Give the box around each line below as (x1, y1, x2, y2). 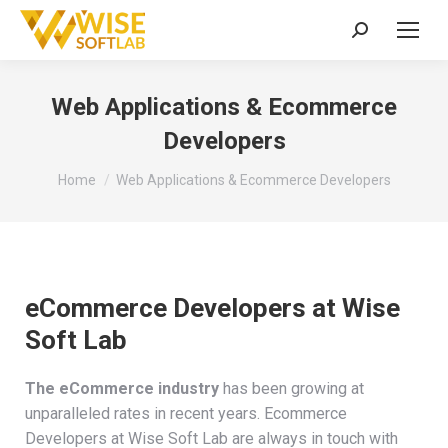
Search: (351, 24, 402, 43)
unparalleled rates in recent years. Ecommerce (25, 404, 347, 423)
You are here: (57, 161, 147, 180)
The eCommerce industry (25, 379, 219, 398)
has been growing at (219, 379, 364, 398)
